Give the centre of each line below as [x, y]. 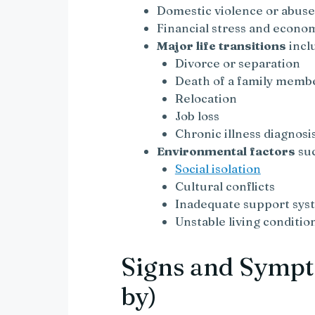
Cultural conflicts [225, 186]
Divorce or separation [237, 63]
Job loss [197, 115]
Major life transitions [222, 45]
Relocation [206, 98]
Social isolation [218, 168]
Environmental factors [226, 150]
